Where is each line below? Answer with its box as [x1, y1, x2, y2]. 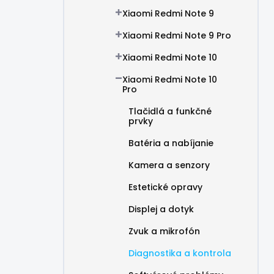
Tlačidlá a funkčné [128, 105, 212, 117]
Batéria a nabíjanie [128, 137, 213, 149]
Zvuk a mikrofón [128, 225, 200, 237]
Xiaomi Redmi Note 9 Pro [122, 29, 231, 42]
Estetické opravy [128, 181, 202, 193]
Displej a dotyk [128, 203, 194, 215]
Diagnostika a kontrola [128, 247, 231, 259]
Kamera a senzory [128, 159, 210, 171]
